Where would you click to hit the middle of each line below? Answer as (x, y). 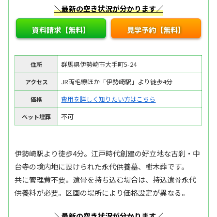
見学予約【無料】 (156, 29)
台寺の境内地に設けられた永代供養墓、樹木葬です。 (102, 166)
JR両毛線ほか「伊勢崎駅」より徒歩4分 (117, 81)
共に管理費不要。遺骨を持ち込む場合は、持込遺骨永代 (106, 179)
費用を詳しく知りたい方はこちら (108, 99)
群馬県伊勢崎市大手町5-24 (99, 64)
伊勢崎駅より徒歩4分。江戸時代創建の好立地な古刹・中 (108, 153)
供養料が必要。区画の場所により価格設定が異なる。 (102, 192)
